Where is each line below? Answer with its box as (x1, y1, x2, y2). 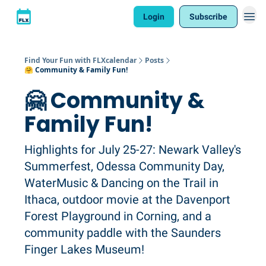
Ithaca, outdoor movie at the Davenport (24, 192, 230, 207)
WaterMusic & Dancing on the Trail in (24, 176, 218, 190)
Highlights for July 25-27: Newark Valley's (24, 142, 241, 157)
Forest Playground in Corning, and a (24, 209, 211, 223)
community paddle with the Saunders (24, 226, 221, 240)
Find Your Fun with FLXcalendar (24, 55, 137, 65)
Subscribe (189, 12, 227, 21)
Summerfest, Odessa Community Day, (24, 159, 224, 173)
